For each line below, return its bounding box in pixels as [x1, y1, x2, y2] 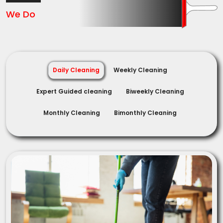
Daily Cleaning [53, 65, 100, 74]
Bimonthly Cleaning [114, 108, 177, 117]
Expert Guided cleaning [36, 87, 112, 96]
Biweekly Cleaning [125, 87, 184, 96]
